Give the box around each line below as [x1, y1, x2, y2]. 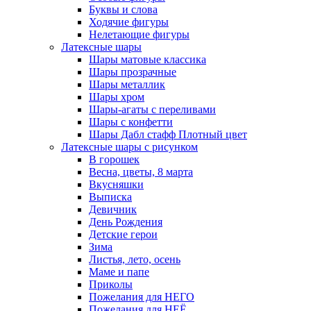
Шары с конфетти [89, 115, 173, 128]
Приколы [89, 278, 133, 290]
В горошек [89, 153, 140, 165]
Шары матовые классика [89, 53, 206, 65]
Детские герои [89, 228, 158, 240]
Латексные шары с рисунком [61, 140, 198, 153]
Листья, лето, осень [89, 253, 180, 265]
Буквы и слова [89, 3, 158, 15]
